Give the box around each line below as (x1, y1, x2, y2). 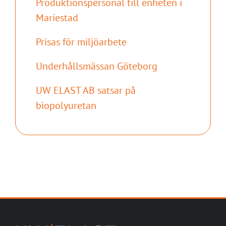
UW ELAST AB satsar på (35, 84, 136, 97)
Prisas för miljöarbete (35, 35, 127, 49)
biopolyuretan (35, 99, 96, 112)
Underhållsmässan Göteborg (35, 60, 157, 73)
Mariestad (35, 11, 78, 25)
